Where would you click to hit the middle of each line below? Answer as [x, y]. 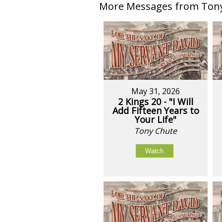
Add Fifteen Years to [156, 110]
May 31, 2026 [156, 91]
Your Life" [156, 119]
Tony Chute [156, 131]
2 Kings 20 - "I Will [156, 101]
